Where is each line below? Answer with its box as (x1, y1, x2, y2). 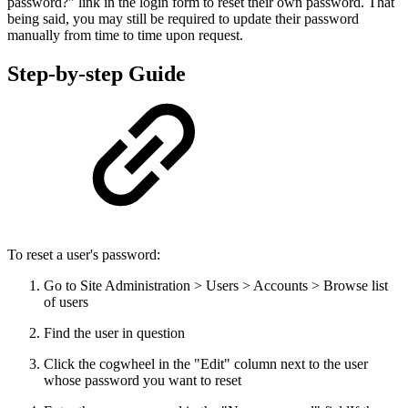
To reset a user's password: (7, 247, 160, 263)
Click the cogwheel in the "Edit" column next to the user (44, 356, 368, 372)
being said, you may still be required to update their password (7, 11, 359, 27)
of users (44, 294, 88, 311)
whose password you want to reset (44, 372, 245, 389)
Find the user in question (44, 325, 185, 342)
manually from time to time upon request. (7, 27, 243, 44)
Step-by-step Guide (7, 62, 186, 87)
